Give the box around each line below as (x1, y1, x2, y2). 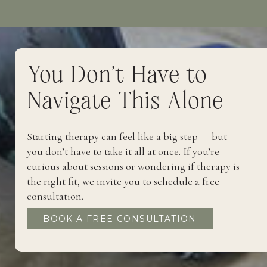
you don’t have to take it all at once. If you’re (27, 145, 219, 158)
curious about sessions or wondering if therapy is (27, 160, 240, 173)
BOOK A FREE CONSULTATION (43, 213, 197, 224)
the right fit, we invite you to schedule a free (27, 175, 219, 188)
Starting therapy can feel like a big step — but (27, 130, 227, 143)
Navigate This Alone (27, 89, 223, 113)
